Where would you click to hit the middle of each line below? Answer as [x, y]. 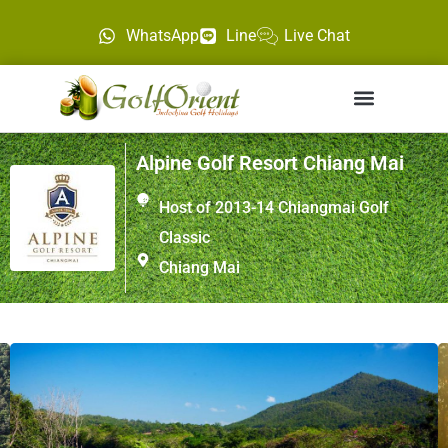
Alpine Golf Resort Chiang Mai [270, 162]
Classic [184, 237]
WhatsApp [162, 35]
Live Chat [316, 35]
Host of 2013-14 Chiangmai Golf [273, 207]
